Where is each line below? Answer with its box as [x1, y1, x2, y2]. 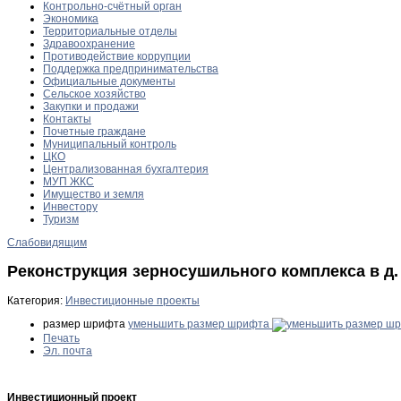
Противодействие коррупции [43, 49, 191, 63]
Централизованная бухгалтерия [43, 162, 209, 175]
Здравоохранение [43, 37, 135, 50]
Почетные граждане [43, 124, 146, 138]
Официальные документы [43, 74, 175, 88]
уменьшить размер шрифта [128, 317, 269, 330]
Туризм [43, 212, 79, 226]
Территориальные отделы [43, 24, 177, 38]
